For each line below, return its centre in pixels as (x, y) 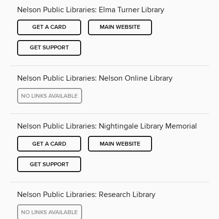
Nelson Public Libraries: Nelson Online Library (95, 78)
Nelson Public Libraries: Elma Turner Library (91, 10)
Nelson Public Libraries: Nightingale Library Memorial (107, 126)
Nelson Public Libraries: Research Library (86, 195)
